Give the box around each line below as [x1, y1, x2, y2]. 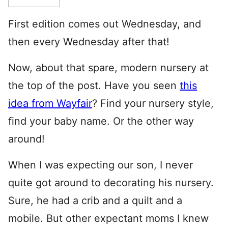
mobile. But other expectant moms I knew [8, 212, 209, 224]
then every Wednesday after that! [8, 36, 169, 48]
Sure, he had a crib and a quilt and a [8, 194, 182, 207]
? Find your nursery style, [92, 97, 214, 109]
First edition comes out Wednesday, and [8, 18, 201, 30]
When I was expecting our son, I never [8, 159, 193, 171]
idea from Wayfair [8, 97, 92, 109]
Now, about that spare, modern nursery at [8, 62, 209, 74]
